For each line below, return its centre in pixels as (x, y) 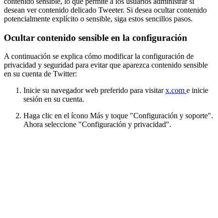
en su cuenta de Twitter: (40, 74)
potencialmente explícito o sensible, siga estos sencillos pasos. (98, 18)
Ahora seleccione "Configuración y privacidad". (97, 125)
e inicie (197, 91)
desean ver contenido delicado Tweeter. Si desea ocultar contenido (105, 10)
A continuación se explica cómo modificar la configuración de (99, 56)
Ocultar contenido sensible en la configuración (96, 37)
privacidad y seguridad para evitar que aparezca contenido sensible (106, 65)
